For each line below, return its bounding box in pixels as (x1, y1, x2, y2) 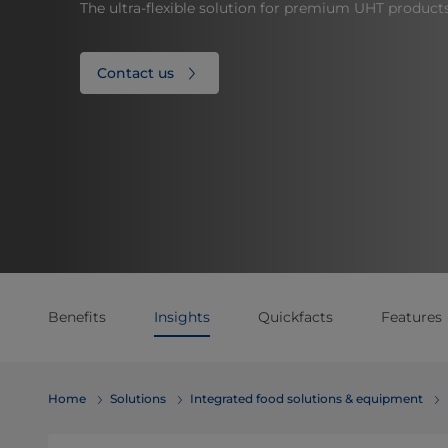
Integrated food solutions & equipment (190, 391, 423, 406)
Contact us (97, 64, 174, 82)
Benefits (48, 308, 106, 326)
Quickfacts (258, 308, 333, 326)
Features (381, 308, 442, 326)
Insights (154, 308, 210, 326)
